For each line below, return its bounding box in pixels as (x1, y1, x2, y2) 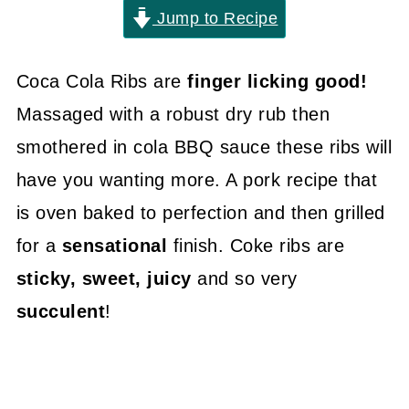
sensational (61, 236, 173, 256)
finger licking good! (187, 71, 368, 91)
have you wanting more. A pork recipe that (16, 170, 378, 190)
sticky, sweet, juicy (16, 268, 198, 288)
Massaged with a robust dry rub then (16, 104, 330, 124)
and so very (197, 268, 298, 288)
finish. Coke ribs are (173, 236, 345, 256)
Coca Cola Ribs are (16, 71, 188, 91)
